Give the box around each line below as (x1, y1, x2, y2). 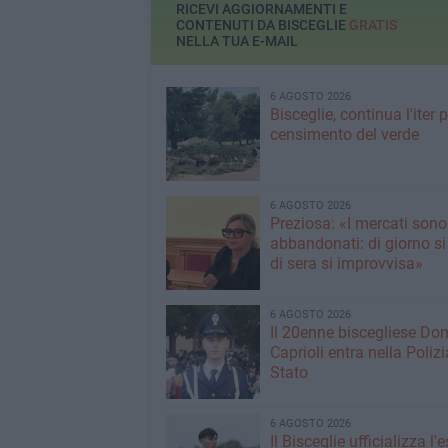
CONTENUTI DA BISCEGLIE (175, 17, 349, 34)
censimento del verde (269, 125, 419, 144)
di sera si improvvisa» (269, 254, 423, 273)
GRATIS (348, 17, 397, 34)
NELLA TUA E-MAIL (175, 33, 298, 50)
